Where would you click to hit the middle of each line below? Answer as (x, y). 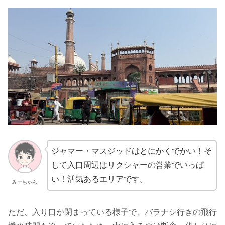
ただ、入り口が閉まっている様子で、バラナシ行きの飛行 (113, 212)
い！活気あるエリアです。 (99, 179)
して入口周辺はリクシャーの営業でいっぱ (127, 165)
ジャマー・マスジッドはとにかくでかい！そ (131, 151)
